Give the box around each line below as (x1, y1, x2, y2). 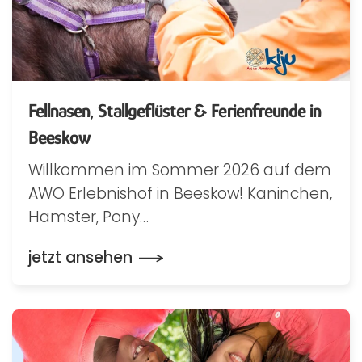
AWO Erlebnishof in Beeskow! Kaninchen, (28, 183, 332, 204)
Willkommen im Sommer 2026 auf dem (28, 159, 331, 181)
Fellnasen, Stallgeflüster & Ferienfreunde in (28, 99, 322, 121)
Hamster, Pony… (28, 206, 149, 228)
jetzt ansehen (28, 246, 133, 268)
